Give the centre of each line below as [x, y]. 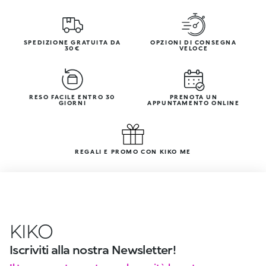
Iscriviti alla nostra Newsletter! [93, 249]
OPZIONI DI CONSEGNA [194, 42]
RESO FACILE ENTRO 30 [72, 96]
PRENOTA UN [194, 96]
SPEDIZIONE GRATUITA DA [72, 42]
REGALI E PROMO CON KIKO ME [133, 151]
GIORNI [72, 102]
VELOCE [194, 48]
